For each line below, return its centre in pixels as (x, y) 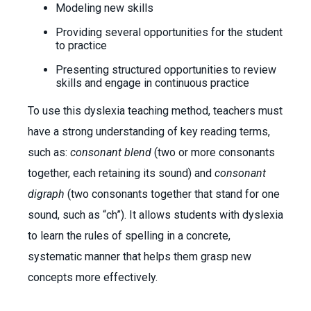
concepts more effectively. (97, 277)
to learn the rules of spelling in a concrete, (129, 236)
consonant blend (111, 152)
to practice (81, 45)
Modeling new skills (104, 8)
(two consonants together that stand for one (172, 194)
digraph (46, 194)
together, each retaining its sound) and (121, 173)
